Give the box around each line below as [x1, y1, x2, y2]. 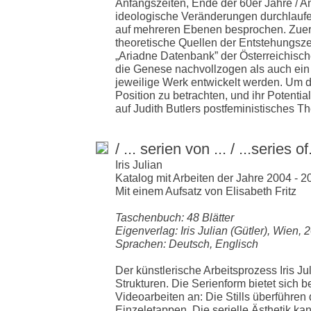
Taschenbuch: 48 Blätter [115, 211, 234, 224]
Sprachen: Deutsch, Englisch [115, 237, 258, 250]
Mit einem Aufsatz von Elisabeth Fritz [115, 185, 296, 197]
